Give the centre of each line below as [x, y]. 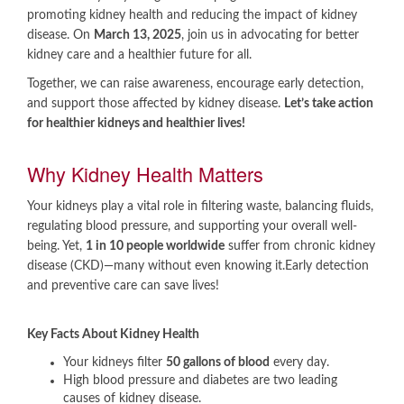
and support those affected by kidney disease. [156, 104]
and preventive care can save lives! [123, 286]
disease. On [60, 35]
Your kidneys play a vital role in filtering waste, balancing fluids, [200, 207]
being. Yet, [56, 246]
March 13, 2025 [138, 35]
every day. [299, 363]
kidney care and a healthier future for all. [141, 55]
